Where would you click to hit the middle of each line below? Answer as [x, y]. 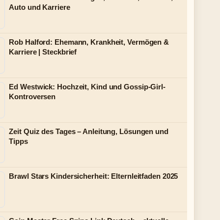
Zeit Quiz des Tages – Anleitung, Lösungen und [89, 131]
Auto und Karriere [40, 7]
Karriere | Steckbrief [43, 52]
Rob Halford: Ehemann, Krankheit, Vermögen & [89, 42]
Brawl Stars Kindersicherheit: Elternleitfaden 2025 [94, 176]
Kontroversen [32, 96]
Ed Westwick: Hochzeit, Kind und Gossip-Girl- [87, 87]
